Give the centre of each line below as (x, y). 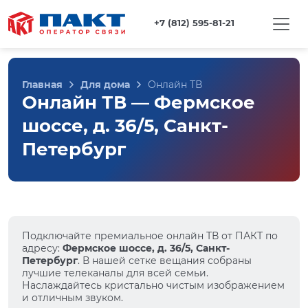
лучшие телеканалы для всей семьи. (115, 273)
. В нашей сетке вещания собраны (165, 261)
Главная (42, 85)
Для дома (105, 85)
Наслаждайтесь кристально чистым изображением (153, 285)
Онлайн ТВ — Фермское (139, 102)
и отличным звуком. (73, 298)
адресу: (42, 248)
